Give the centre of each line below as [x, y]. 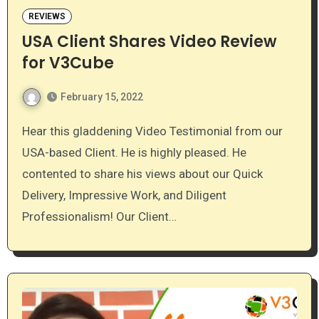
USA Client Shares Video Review [149, 41]
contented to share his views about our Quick [142, 174]
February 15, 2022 [101, 97]
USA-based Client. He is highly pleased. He [134, 153]
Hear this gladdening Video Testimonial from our [26, 131]
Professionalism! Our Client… [99, 217]
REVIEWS [47, 16]
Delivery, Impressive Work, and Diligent [124, 195]
